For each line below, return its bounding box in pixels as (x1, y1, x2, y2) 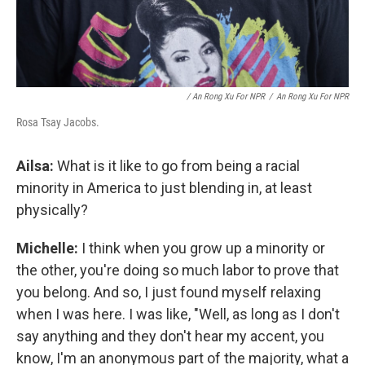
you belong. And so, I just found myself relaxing (16, 283, 321, 301)
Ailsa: (16, 156, 54, 174)
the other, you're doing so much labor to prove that (16, 261, 339, 279)
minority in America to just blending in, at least (16, 178, 312, 196)
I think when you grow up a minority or (81, 239, 325, 257)
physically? (16, 200, 88, 218)
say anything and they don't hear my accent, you (16, 327, 324, 345)
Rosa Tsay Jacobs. (16, 115, 99, 129)
